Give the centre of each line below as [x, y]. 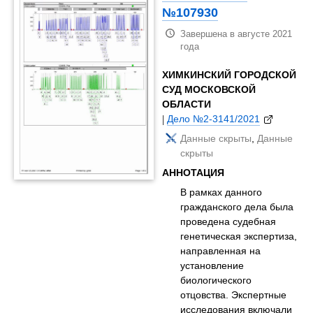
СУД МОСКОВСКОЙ [209, 89]
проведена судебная [228, 221]
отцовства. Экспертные [234, 294]
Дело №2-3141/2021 [214, 118]
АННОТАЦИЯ [194, 172]
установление [212, 265]
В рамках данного [221, 192]
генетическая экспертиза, [239, 236]
